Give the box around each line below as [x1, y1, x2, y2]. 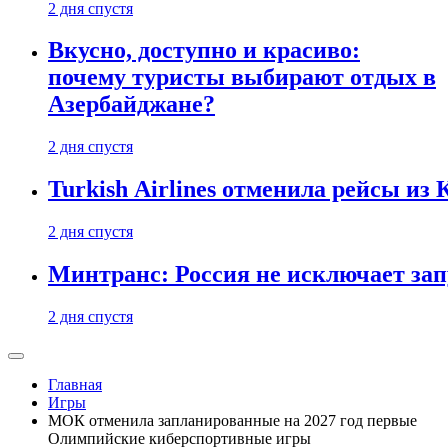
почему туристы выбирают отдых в [48, 64, 436, 91]
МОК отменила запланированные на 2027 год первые [48, 412, 417, 429]
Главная [48, 376, 102, 393]
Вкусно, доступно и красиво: [48, 37, 360, 64]
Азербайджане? [48, 91, 215, 118]
